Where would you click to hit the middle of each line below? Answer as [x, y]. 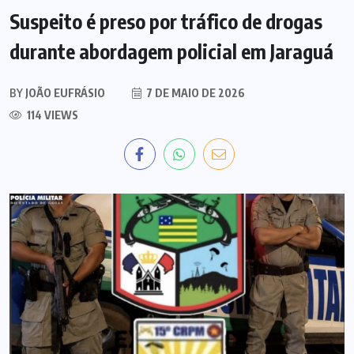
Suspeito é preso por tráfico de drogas [166, 21]
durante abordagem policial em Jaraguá [171, 51]
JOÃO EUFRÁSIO [64, 93]
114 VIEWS [51, 115]
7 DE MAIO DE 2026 [194, 93]
